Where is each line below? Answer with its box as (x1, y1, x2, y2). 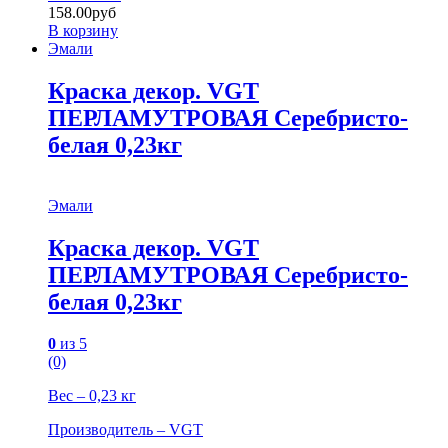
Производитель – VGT (48, 421, 203, 439)
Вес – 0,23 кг (48, 387, 136, 405)
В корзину (48, 21, 118, 39)
